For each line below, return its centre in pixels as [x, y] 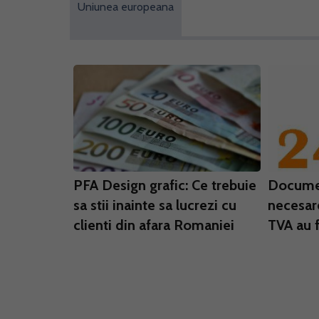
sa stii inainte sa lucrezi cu [155, 205]
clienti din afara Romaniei [154, 225]
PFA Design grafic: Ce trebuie [165, 185]
